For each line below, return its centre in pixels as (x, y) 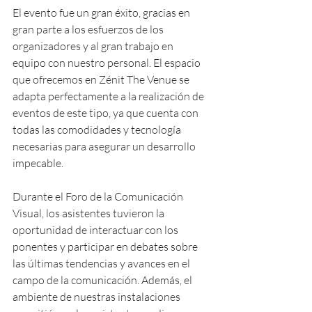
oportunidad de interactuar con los (96, 230)
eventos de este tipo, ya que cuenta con (107, 113)
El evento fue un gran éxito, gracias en (102, 13)
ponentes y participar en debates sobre (106, 247)
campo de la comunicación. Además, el (103, 280)
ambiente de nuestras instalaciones (97, 297)
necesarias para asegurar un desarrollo (105, 146)
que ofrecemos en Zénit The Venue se (102, 79)
